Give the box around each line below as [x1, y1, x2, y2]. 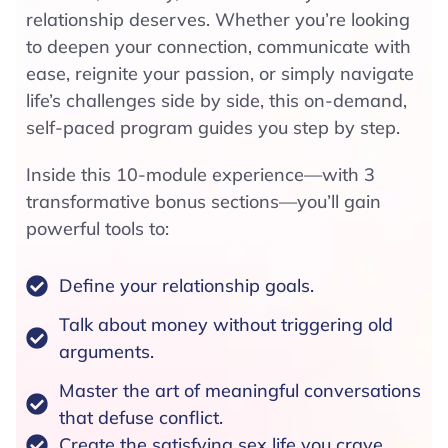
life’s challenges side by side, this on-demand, [26, 89, 407, 113]
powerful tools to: [26, 217, 169, 241]
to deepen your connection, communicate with [26, 35, 411, 59]
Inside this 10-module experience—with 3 [26, 163, 375, 187]
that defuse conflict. [58, 406, 223, 430]
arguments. [58, 340, 154, 364]
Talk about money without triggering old [58, 313, 393, 337]
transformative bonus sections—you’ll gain [26, 190, 381, 214]
